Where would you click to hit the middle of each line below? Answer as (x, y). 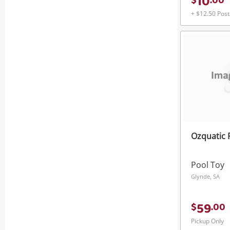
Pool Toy (208, 165)
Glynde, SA (205, 177)
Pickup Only (207, 221)
